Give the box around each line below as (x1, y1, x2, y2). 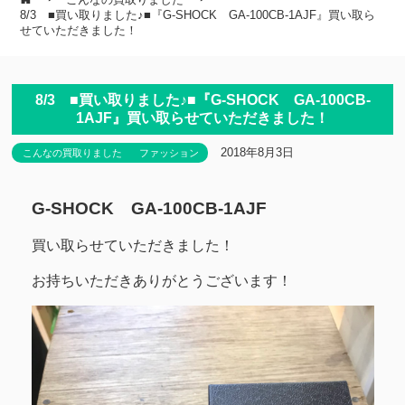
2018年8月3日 (221, 145, 295, 159)
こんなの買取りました (23, 146, 123, 158)
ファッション (139, 146, 200, 158)
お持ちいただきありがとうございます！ (31, 272, 292, 288)
